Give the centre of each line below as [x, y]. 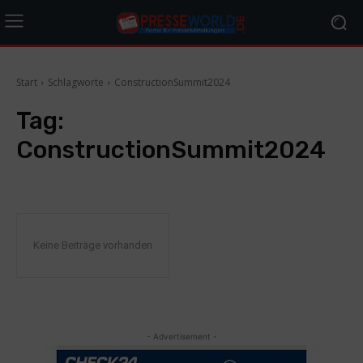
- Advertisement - [181, 336]
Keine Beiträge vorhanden [93, 245]
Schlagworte [76, 82]
